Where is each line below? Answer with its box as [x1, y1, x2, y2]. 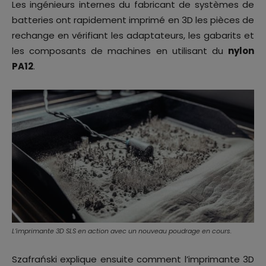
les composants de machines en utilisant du [12, 44, 228, 57]
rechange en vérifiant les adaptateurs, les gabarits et [12, 28, 254, 42]
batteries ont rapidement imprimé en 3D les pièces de [12, 13, 254, 26]
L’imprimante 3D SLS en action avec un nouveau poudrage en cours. [12, 226, 232, 236]
